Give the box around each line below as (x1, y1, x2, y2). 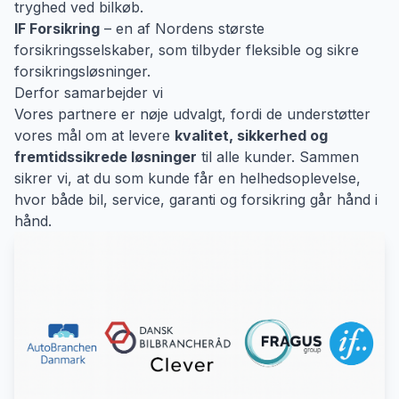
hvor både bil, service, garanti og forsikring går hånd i (14, 191, 378, 208)
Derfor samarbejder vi (14, 84, 163, 102)
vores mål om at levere (14, 126, 175, 144)
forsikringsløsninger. (14, 62, 151, 80)
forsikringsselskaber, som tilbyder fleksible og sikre (14, 41, 359, 59)
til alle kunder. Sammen (197, 148, 359, 166)
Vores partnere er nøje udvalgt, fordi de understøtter (14, 105, 370, 123)
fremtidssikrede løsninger (14, 148, 197, 166)
